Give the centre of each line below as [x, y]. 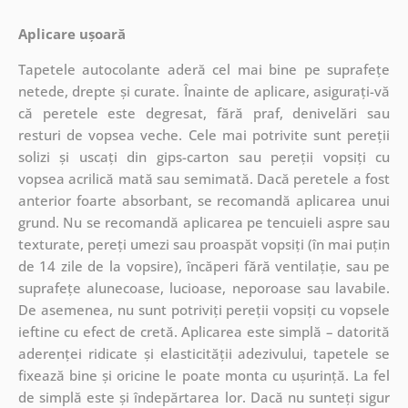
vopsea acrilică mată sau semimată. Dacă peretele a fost [204, 178]
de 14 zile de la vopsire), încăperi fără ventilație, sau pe [204, 265]
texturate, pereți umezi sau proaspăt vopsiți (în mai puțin [204, 244]
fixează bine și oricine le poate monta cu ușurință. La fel [204, 375]
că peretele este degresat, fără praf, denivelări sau [204, 112]
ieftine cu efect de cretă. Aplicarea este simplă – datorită [204, 331]
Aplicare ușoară [71, 33]
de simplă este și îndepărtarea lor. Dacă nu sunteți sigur [204, 397]
